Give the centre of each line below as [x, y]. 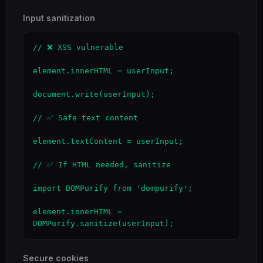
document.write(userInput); [94, 94]
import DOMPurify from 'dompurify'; [113, 188]
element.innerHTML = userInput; [103, 71]
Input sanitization [59, 18]
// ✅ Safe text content [85, 118]
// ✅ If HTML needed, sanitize [102, 165]
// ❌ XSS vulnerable [78, 47]
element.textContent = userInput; [108, 141]
